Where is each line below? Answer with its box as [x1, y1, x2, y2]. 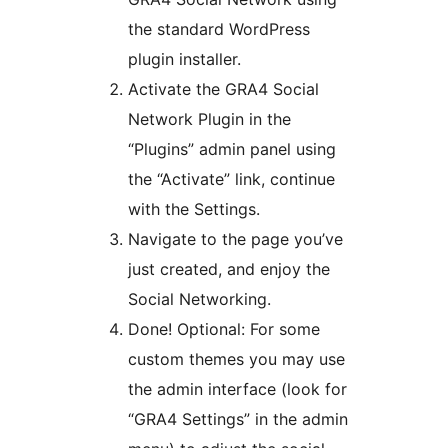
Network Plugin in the [128, 108, 291, 129]
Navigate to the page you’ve [128, 228, 343, 249]
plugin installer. [128, 48, 241, 69]
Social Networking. [128, 288, 271, 309]
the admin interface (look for [128, 378, 347, 399]
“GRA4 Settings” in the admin [128, 408, 348, 429]
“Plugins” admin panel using [128, 138, 336, 159]
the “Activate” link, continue [128, 168, 335, 189]
